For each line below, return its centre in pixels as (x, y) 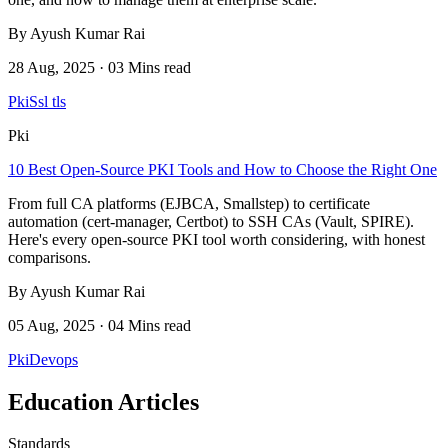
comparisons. (49, 257)
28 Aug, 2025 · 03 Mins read (99, 67)
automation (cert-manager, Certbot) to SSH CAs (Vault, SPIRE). (211, 221)
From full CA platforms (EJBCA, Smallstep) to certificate (189, 203)
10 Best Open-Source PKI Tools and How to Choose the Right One (222, 169)
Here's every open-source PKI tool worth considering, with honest (216, 239)
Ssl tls (47, 101)
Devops (53, 359)
